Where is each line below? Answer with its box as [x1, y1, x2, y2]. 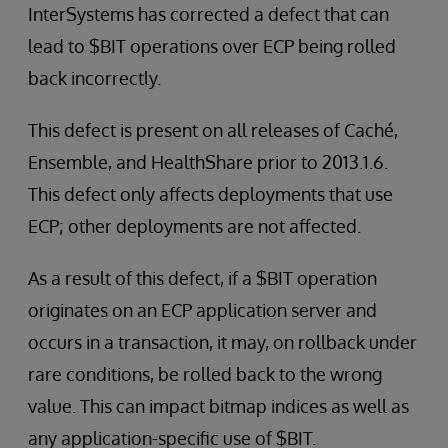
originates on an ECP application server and [28, 299, 377, 321]
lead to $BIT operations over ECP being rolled [28, 35, 396, 57]
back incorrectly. [28, 67, 161, 89]
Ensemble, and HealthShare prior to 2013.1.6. [28, 151, 388, 173]
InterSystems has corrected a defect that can [28, 3, 389, 25]
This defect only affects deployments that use [28, 183, 393, 205]
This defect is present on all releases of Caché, [28, 119, 398, 141]
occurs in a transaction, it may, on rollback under [28, 331, 417, 353]
